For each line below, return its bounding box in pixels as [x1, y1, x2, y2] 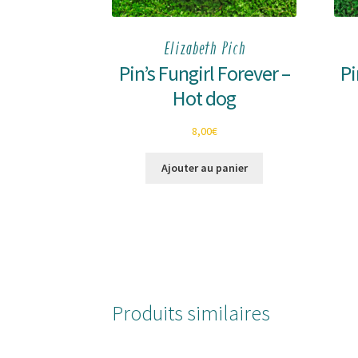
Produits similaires [112, 300, 271, 327]
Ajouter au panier [161, 161, 248, 176]
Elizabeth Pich [163, 40, 245, 59]
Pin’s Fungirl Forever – [118, 60, 290, 86]
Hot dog [173, 85, 237, 111]
